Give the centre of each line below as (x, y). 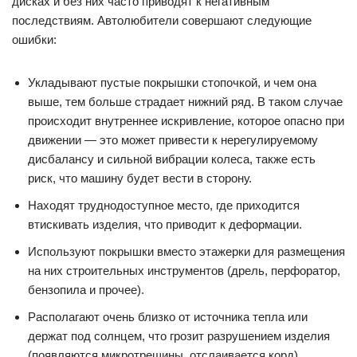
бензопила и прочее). (86, 290)
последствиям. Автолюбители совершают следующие (162, 21)
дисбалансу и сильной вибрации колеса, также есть (172, 159)
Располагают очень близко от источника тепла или (168, 317)
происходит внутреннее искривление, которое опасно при (186, 121)
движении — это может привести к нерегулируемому (173, 140)
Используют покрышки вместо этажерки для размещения (186, 252)
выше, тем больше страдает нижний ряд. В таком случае (185, 102)
